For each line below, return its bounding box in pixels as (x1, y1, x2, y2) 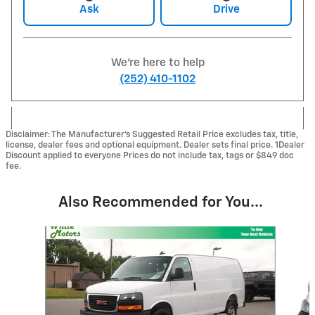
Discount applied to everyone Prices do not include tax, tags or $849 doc (6, 150, 294, 160)
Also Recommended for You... (58, 195, 263, 210)
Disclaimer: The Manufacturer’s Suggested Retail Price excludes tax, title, (6, 129, 298, 139)
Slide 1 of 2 (11, 227, 58, 238)
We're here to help (110, 57, 205, 68)
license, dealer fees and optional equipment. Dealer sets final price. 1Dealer (6, 140, 304, 150)
